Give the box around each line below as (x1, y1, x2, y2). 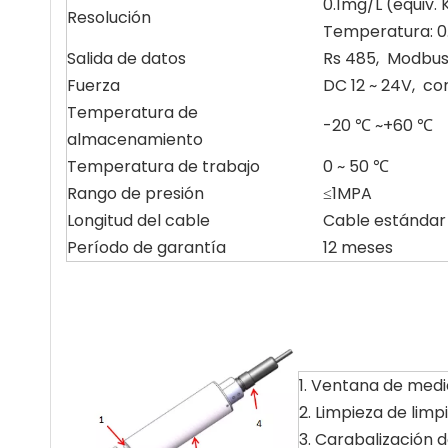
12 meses (323, 236, 393, 259)
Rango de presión (67, 182, 204, 205)
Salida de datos (67, 47, 186, 70)
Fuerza (67, 74, 120, 97)
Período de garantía (67, 236, 226, 259)
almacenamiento (67, 128, 203, 151)
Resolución (67, 6, 151, 29)
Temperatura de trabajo (67, 155, 260, 178)
